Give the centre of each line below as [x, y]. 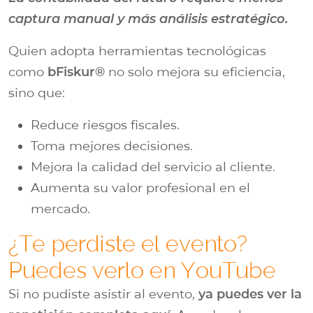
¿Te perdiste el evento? [128, 243]
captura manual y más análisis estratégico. [148, 19]
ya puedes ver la [250, 294]
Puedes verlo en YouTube [142, 270]
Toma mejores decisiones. [112, 146]
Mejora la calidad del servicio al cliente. [153, 167]
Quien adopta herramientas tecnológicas [137, 51]
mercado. [60, 209]
